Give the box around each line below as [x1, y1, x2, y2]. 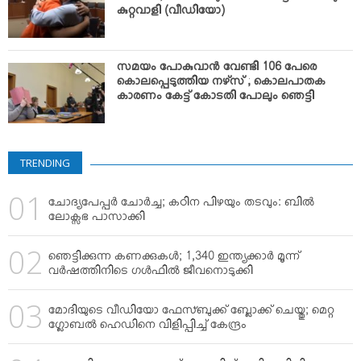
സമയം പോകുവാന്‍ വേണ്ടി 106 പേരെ [117, 61, 317, 79]
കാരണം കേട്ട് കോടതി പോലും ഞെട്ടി [117, 90, 314, 108]
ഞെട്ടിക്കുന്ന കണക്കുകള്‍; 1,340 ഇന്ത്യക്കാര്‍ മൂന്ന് [48, 251, 300, 268]
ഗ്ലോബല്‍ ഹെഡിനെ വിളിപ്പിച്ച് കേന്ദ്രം [48, 319, 247, 337]
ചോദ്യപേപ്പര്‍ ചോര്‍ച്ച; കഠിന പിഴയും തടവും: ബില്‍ [48, 197, 314, 214]
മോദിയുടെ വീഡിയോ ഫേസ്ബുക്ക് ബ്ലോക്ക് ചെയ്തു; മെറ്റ [48, 305, 334, 322]
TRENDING [20, 156, 70, 171]
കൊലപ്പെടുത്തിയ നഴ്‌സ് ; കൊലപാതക [117, 76, 326, 93]
